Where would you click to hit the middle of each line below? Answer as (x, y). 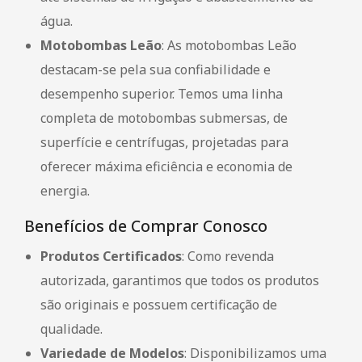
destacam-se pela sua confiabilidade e (156, 69)
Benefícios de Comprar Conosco (146, 225)
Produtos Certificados (111, 256)
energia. (65, 190)
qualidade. (72, 328)
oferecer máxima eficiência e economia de (166, 166)
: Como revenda (228, 256)
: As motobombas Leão (229, 45)
